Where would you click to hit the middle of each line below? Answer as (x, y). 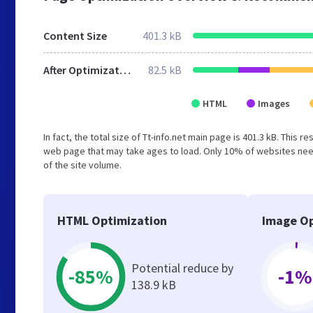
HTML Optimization (112, 220)
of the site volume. (82, 165)
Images (274, 103)
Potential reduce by (182, 268)
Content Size (75, 36)
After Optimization (125, 70)
